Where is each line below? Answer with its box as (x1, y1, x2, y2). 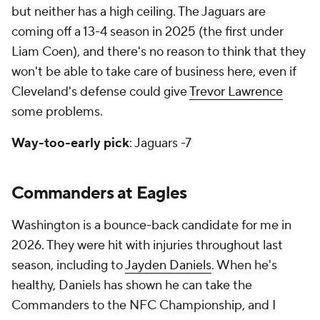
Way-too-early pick (11, 135, 129, 151)
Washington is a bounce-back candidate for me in (11, 217, 291, 234)
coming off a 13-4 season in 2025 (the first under (11, 24, 284, 40)
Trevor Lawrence (189, 84, 283, 100)
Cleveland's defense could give (11, 84, 189, 100)
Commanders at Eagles (11, 182, 187, 204)
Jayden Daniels (125, 257, 211, 274)
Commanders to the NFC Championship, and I (11, 297, 276, 314)
